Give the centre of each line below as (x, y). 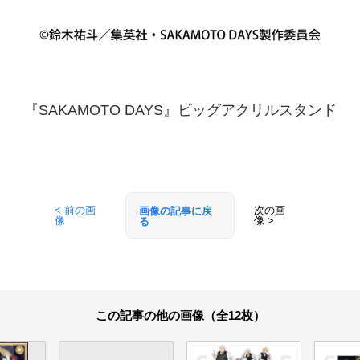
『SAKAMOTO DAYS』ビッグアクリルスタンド (180, 110)
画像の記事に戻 (175, 211)
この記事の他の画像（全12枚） (180, 316)
